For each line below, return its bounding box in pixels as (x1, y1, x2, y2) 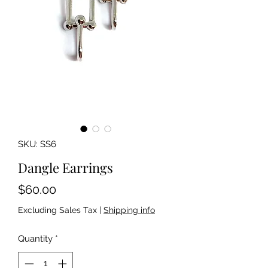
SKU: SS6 (18, 139, 56, 150)
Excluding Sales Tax (18, 205, 97, 215)
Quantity (18, 233, 53, 244)
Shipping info (103, 205, 155, 215)
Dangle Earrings (18, 159, 113, 176)
